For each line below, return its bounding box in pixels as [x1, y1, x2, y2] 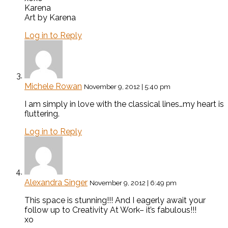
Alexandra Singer [24, 178, 88, 188]
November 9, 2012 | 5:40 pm [84, 82, 170, 91]
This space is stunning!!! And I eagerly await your [24, 195, 206, 206]
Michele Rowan [24, 81, 82, 92]
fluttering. [24, 109, 60, 119]
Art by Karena [24, 13, 76, 23]
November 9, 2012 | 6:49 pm [90, 179, 177, 187]
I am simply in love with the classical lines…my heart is [24, 99, 224, 109]
